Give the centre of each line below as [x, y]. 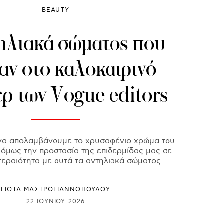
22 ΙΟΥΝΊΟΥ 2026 [55, 201]
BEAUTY [55, 10]
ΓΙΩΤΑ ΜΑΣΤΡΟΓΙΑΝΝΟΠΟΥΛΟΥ [55, 190]
